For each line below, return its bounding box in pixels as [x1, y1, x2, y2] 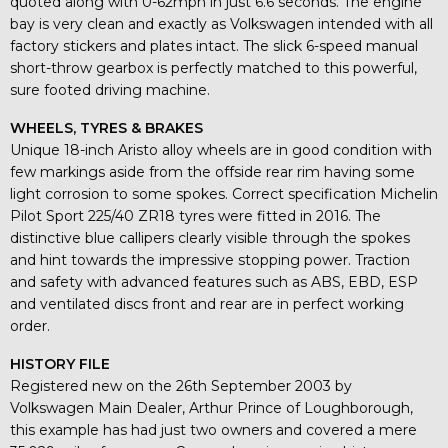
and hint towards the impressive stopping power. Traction [10, 251, 410, 269]
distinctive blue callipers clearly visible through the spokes [10, 229, 410, 247]
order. [10, 317, 50, 335]
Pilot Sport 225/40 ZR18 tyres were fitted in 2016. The [10, 207, 381, 225]
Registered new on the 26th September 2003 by [10, 377, 352, 395]
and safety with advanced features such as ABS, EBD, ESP [10, 273, 418, 291]
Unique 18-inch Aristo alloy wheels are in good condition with [10, 141, 432, 159]
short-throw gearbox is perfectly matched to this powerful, [10, 59, 417, 77]
